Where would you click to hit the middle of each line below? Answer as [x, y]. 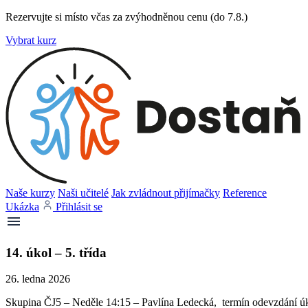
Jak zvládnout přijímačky [166, 193]
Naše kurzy [30, 193]
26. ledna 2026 [38, 279]
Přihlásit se [79, 207]
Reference [245, 193]
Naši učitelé [83, 193]
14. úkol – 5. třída [56, 252]
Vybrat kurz [31, 40]
